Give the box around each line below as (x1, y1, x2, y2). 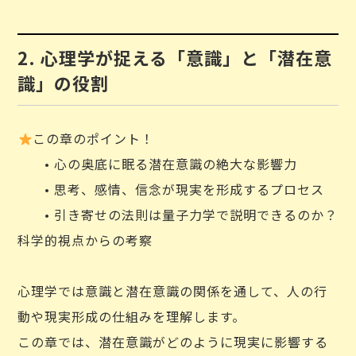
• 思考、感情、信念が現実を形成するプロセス (17, 180, 325, 199)
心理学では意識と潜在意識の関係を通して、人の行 (17, 281, 328, 300)
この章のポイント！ (32, 129, 154, 148)
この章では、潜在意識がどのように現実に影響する (17, 332, 329, 351)
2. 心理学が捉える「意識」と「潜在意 (17, 44, 333, 70)
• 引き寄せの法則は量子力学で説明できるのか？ (17, 205, 339, 224)
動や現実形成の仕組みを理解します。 (17, 307, 246, 326)
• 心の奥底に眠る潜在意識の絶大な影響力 (17, 154, 298, 173)
